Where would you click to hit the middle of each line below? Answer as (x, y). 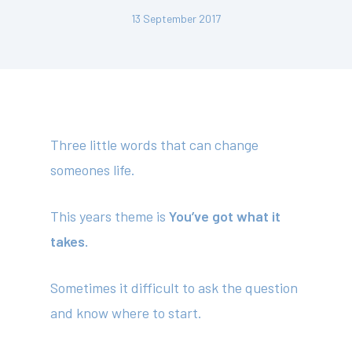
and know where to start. (126, 313)
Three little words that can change (155, 145)
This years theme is (110, 216)
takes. (70, 241)
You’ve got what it (225, 216)
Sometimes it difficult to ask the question (174, 288)
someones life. (93, 170)
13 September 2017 (176, 18)
